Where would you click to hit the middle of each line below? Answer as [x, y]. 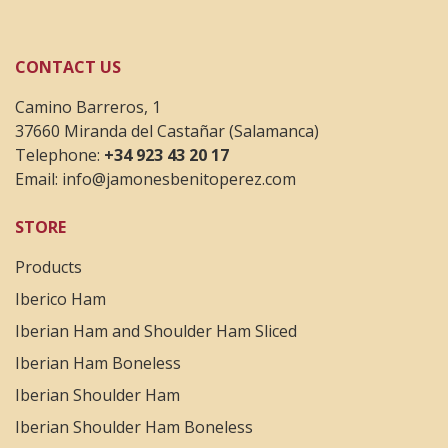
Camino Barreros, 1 [88, 107]
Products [48, 267]
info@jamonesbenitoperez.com [179, 179]
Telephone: [59, 155]
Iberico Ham [60, 299]
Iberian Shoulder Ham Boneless [134, 427]
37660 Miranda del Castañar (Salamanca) [167, 131]
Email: [38, 179]
